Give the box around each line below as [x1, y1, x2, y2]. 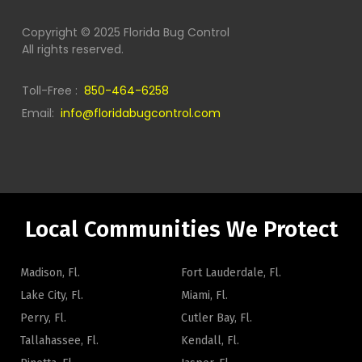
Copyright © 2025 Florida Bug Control [21, 23, 229, 40]
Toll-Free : [21, 82, 84, 99]
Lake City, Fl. [20, 288, 83, 302]
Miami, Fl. [181, 288, 228, 302]
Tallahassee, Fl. [20, 333, 99, 347]
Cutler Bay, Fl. [181, 310, 252, 325]
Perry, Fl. [20, 310, 66, 325]
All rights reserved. [21, 40, 124, 57]
